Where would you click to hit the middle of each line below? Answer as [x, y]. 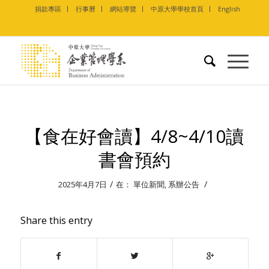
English [229, 9]
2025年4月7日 [83, 184]
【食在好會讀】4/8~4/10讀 [134, 136]
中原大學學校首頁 [177, 9]
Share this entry [56, 220]
